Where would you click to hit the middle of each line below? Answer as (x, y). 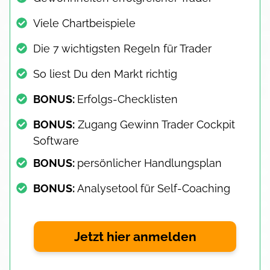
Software (56, 140)
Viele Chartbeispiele (84, 23)
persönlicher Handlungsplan (149, 163)
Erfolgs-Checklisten (127, 99)
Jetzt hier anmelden (135, 236)
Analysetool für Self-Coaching (154, 188)
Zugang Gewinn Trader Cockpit (155, 124)
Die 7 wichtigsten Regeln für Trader (122, 48)
